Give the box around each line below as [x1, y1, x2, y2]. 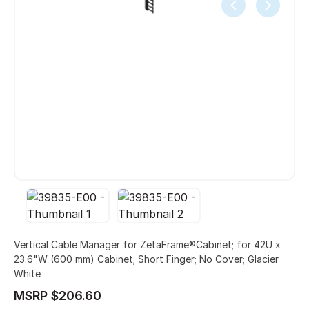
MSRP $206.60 [14, 288, 101, 303]
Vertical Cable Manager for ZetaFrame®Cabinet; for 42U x [14, 239, 281, 250]
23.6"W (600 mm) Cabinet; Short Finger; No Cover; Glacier [14, 253, 279, 265]
